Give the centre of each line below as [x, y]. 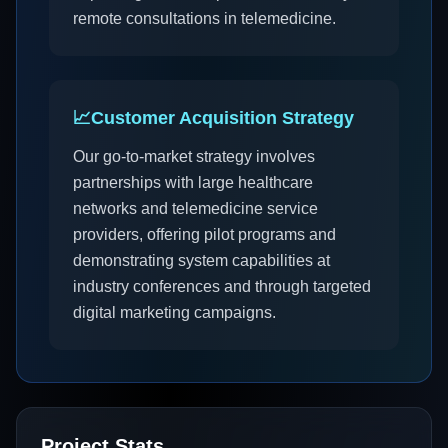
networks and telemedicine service [195, 208]
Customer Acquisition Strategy [222, 118]
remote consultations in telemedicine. [204, 18]
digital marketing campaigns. [174, 312]
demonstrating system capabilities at [201, 260]
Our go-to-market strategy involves [194, 156]
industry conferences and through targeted [222, 286]
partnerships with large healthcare [193, 182]
